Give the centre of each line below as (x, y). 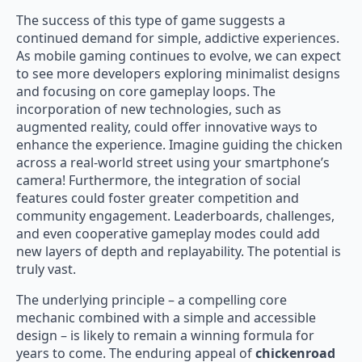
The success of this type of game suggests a (151, 21)
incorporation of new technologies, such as (149, 109)
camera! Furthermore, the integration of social (158, 181)
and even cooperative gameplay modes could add (168, 234)
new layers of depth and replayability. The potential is (179, 252)
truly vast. (46, 269)
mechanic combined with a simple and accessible (166, 318)
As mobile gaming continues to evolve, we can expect (179, 56)
